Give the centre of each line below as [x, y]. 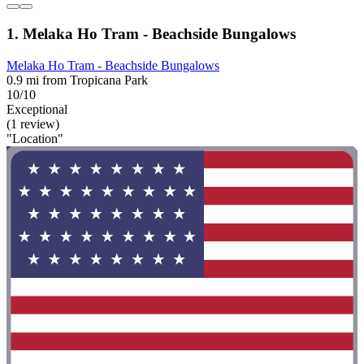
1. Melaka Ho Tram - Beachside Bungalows [151, 34]
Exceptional [37, 109]
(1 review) [33, 123]
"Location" [35, 138]
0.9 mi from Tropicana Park [77, 80]
